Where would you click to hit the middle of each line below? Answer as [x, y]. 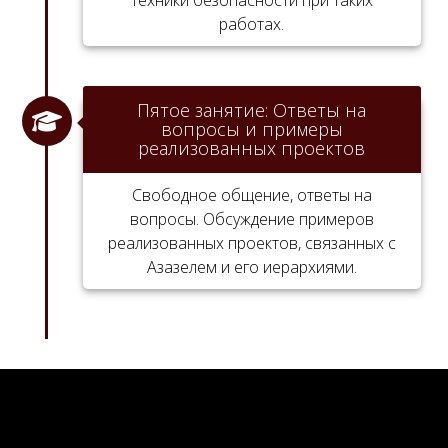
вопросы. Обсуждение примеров [251, 218]
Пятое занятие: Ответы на [252, 109]
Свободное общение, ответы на [251, 194]
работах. [252, 23]
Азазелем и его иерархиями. [251, 266]
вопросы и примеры [251, 128]
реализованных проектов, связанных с [251, 242]
